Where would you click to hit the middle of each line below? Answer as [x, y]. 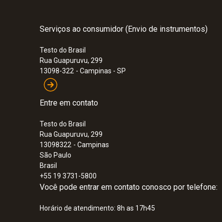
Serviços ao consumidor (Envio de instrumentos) [124, 29]
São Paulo [55, 155]
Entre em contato [69, 103]
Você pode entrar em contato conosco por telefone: [129, 187]
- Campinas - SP [101, 71]
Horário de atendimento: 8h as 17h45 [97, 208]
